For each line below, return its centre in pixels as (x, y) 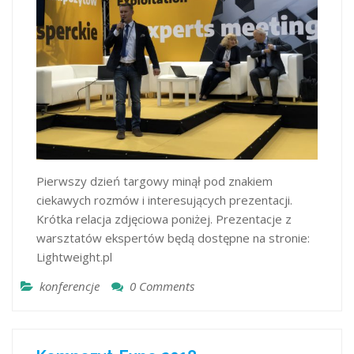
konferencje (70, 286)
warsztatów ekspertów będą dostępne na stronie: (173, 237)
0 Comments (162, 286)
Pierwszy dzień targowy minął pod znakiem (154, 181)
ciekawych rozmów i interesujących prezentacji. (164, 200)
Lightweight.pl (74, 256)
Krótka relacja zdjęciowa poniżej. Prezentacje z (164, 218)
